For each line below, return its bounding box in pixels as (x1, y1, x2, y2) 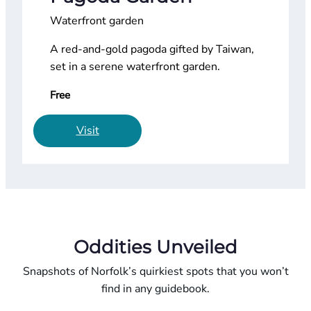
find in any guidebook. (101, 280, 210, 296)
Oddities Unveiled (74, 235, 237, 258)
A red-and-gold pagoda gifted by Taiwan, (50, 42, 254, 58)
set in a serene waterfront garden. (50, 59, 220, 75)
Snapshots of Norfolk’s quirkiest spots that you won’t (22, 263, 289, 279)
